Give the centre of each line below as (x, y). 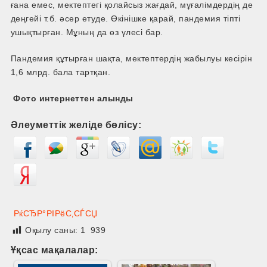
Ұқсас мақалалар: (54, 250)
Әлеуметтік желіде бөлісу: (76, 125)
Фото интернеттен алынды (72, 99)
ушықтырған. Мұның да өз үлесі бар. (87, 32)
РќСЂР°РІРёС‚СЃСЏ (55, 214)
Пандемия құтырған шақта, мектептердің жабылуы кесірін (131, 59)
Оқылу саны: (53, 230)
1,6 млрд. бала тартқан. (60, 72)
